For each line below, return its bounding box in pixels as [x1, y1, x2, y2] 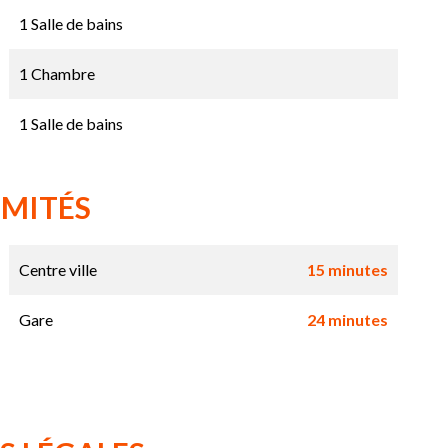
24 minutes [306, 310, 388, 330]
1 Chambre [18, 64, 95, 84]
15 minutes [306, 260, 388, 280]
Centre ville [18, 260, 97, 280]
